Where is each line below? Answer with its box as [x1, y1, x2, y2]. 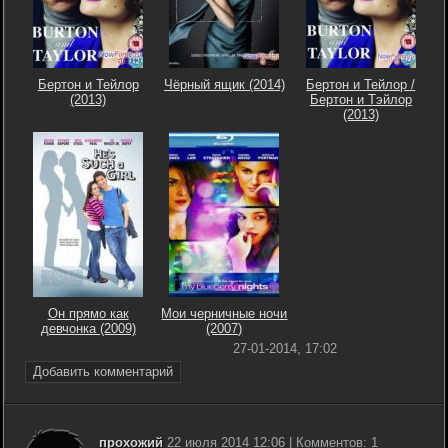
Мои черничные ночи [161, 305, 288, 321]
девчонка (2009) [40, 320, 136, 336]
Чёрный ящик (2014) [163, 76, 285, 92]
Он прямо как [47, 305, 129, 321]
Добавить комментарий [33, 363, 173, 379]
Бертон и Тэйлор [309, 91, 412, 107]
